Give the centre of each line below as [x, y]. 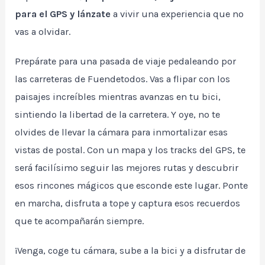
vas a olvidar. [43, 32]
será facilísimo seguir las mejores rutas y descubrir [127, 168]
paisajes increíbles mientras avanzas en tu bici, [118, 97]
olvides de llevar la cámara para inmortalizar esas [122, 132]
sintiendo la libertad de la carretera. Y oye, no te [118, 115]
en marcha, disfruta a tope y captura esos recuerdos [128, 203]
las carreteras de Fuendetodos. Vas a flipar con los [123, 79]
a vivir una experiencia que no [177, 14]
